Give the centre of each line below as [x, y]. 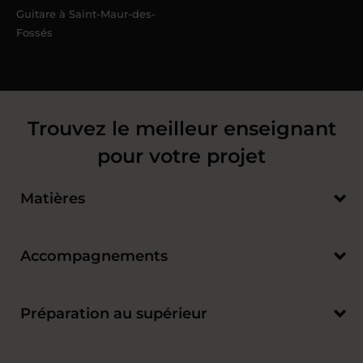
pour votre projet [181, 156]
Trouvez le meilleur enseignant [181, 128]
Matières [53, 199]
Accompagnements [94, 256]
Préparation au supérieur [114, 314]
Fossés [34, 32]
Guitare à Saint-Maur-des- [86, 14]
